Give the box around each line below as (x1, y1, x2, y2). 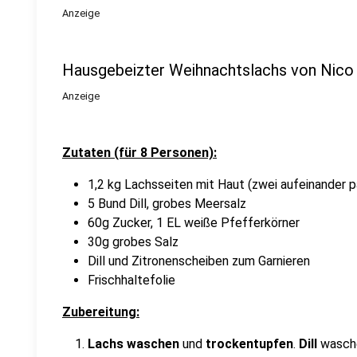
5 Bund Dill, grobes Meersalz (88, 196, 246, 211)
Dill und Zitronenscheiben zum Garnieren (88, 253, 310, 269)
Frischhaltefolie (88, 273, 175, 288)
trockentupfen (202, 336, 293, 351)
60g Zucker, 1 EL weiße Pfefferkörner (88, 215, 300, 230)
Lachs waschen (88, 336, 179, 351)
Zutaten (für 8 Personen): (62, 145, 217, 160)
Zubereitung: (62, 304, 139, 320)
